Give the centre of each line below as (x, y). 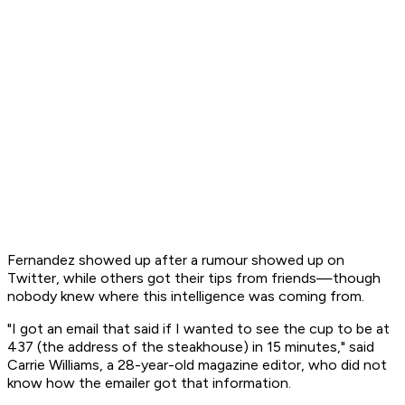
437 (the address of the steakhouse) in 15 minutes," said (191, 347)
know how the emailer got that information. (149, 383)
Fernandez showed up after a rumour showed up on (176, 260)
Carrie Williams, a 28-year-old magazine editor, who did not (197, 365)
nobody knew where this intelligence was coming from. (186, 297)
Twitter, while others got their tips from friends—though (194, 278)
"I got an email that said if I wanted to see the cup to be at (198, 329)
